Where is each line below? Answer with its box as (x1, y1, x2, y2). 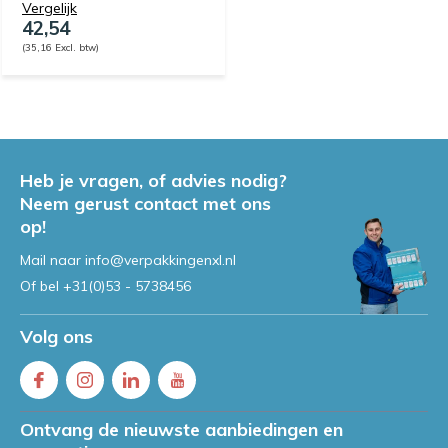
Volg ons (20, 324, 93, 348)
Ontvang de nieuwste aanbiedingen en (20, 417, 343, 441)
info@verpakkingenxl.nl (85, 250, 236, 269)
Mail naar (20, 250, 85, 269)
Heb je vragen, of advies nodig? (20, 168, 287, 192)
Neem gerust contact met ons (20, 191, 271, 215)
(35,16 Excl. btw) (22, 40, 99, 53)
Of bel (20, 276, 63, 295)
